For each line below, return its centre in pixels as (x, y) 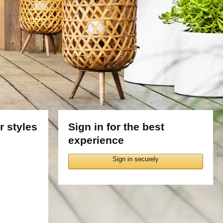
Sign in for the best (116, 127)
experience (96, 140)
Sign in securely (136, 159)
